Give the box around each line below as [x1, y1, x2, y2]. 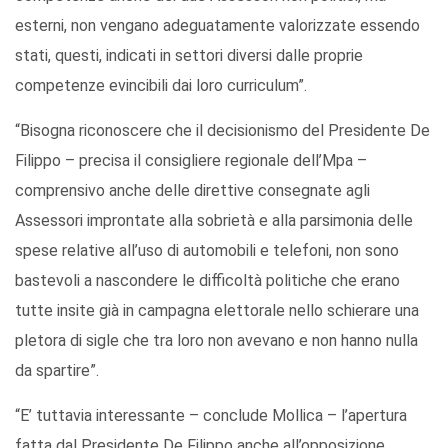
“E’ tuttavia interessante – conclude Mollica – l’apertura [15, 406, 407, 426]
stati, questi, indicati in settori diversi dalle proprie [15, 46, 363, 66]
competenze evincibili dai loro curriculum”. [15, 76, 307, 96]
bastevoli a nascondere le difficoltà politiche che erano [15, 271, 400, 291]
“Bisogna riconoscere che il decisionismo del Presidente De [15, 121, 430, 141]
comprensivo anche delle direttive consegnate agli [15, 181, 370, 201]
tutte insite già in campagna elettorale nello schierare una [15, 301, 419, 321]
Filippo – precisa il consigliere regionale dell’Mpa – [15, 151, 367, 171]
